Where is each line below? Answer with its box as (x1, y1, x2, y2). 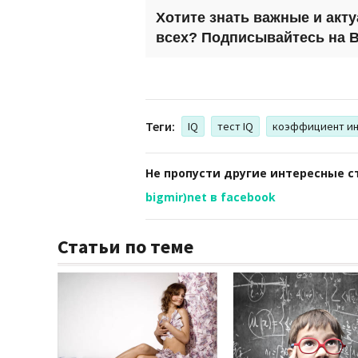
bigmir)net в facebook (145, 189, 276, 205)
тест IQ (217, 118, 253, 133)
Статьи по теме (58, 233, 193, 259)
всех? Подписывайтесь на (156, 29, 349, 46)
